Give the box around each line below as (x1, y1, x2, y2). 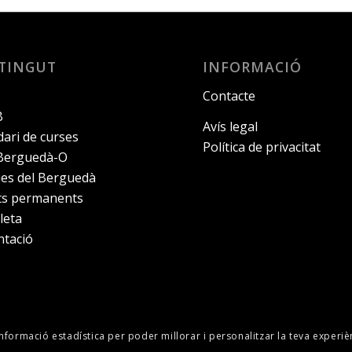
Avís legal (203, 118, 258, 136)
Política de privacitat (203, 138, 321, 156)
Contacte (203, 86, 256, 104)
